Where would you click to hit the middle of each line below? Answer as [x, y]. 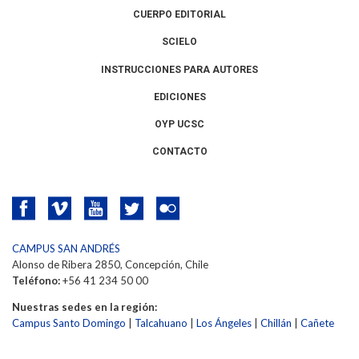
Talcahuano [161, 323]
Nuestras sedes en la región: [85, 307]
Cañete [317, 323]
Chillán [276, 323]
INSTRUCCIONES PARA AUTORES [179, 69]
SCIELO [179, 42]
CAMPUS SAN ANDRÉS [66, 248]
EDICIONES [179, 97]
